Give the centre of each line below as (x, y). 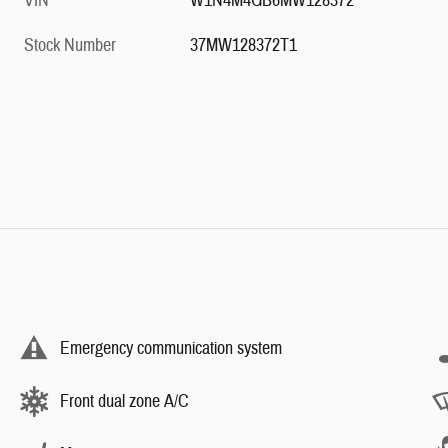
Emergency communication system (171, 348)
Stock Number (70, 46)
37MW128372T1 (244, 46)
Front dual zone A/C (124, 401)
